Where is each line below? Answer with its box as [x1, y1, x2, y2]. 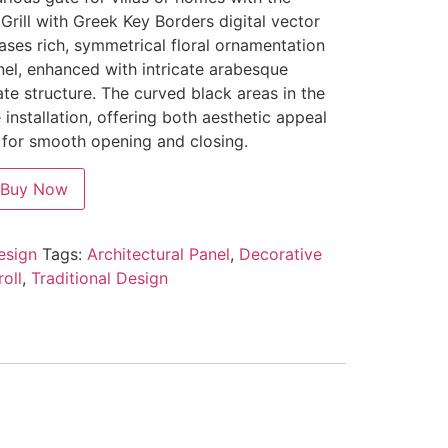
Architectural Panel [86, 243, 230, 264]
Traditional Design [30, 267, 168, 288]
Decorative [238, 243, 322, 264]
